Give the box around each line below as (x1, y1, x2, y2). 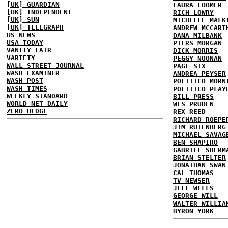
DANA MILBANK (173, 32, 222, 39)
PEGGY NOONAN (173, 54, 222, 62)
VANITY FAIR (7, 46, 51, 54)
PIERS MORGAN (173, 39, 222, 47)
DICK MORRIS (173, 47, 218, 54)
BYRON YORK (173, 207, 214, 215)
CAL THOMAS (173, 169, 214, 177)
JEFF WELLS (173, 184, 214, 192)
